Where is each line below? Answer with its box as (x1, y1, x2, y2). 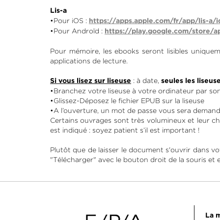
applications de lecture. (50, 57, 128, 65)
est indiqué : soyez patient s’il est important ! (50, 126, 200, 134)
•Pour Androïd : (50, 27, 105, 35)
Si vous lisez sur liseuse (50, 78, 131, 84)
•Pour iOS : (50, 17, 89, 25)
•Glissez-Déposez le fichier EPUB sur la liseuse (50, 97, 204, 105)
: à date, (131, 77, 161, 84)
